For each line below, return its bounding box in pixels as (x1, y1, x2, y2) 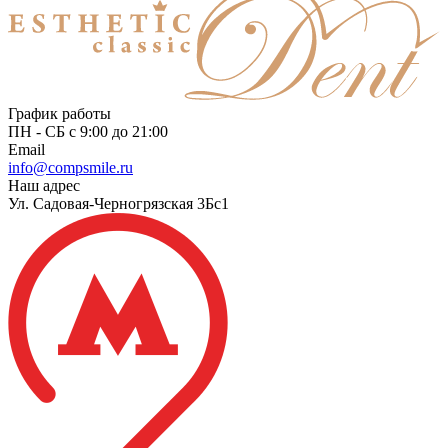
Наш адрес (8, 177, 80, 195)
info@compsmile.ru (8, 159, 133, 177)
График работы (8, 105, 111, 123)
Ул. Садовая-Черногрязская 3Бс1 (8, 195, 229, 213)
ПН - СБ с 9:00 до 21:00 (8, 123, 168, 141)
